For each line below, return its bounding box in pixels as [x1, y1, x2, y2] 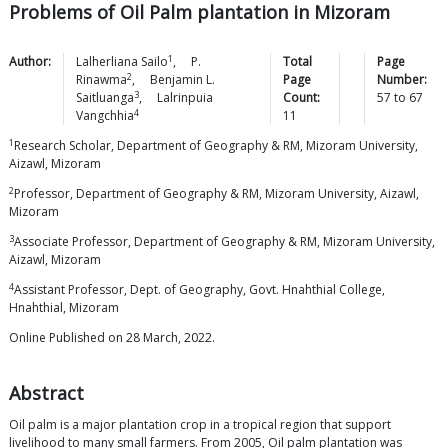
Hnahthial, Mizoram [9, 299, 119, 317]
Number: [377, 71, 427, 89]
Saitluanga [76, 89, 134, 107]
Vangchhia [76, 107, 134, 125]
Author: [9, 53, 51, 71]
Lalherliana [76, 53, 138, 71]
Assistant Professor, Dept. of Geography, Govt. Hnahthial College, [14, 281, 385, 299]
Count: [283, 89, 321, 107]
